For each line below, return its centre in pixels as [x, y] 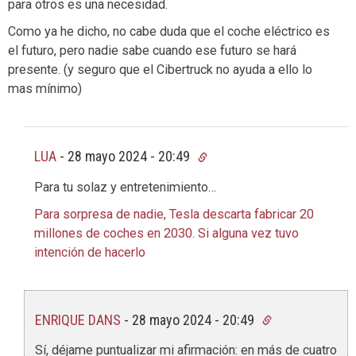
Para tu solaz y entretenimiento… [125, 187]
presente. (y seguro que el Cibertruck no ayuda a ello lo [160, 70]
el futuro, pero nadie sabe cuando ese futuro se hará [152, 51]
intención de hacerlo [90, 252]
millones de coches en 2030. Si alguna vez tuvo [166, 233]
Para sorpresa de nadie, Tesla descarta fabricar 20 [174, 214]
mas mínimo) [45, 89]
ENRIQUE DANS [78, 319]
